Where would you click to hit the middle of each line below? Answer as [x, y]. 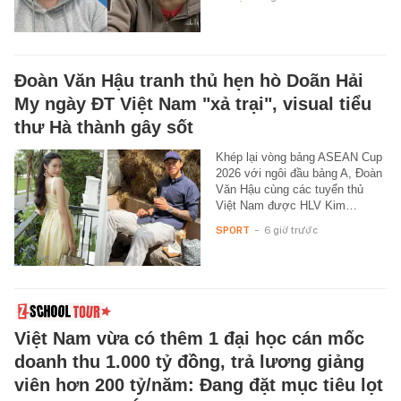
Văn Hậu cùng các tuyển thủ [289, 190]
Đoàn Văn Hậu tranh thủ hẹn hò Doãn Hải [189, 81]
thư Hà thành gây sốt [104, 128]
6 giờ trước [290, 230]
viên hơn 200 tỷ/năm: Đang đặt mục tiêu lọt [199, 385]
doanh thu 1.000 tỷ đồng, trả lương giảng [189, 362]
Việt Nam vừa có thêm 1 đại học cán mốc [189, 339]
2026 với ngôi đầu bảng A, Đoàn [299, 174]
